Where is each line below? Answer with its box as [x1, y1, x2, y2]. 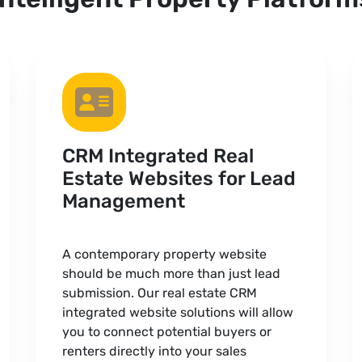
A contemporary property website [61, 246, 267, 262]
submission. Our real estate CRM [61, 285, 257, 301]
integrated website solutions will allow [61, 305, 293, 320]
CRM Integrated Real [61, 145, 254, 167]
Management [61, 190, 185, 213]
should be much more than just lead [61, 266, 280, 281]
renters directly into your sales [61, 343, 246, 359]
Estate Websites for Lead [61, 167, 296, 190]
